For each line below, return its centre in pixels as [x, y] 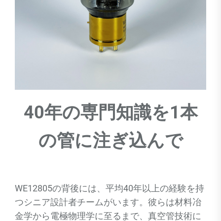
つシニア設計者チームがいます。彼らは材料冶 [108, 202]
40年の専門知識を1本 [110, 112]
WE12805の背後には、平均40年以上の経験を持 [110, 188]
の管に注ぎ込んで [110, 141]
